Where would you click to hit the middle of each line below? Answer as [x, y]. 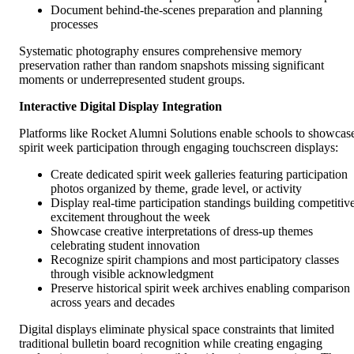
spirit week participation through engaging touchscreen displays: [179, 147]
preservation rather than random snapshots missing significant [171, 65]
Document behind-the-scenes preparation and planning [186, 9]
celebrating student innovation [125, 245]
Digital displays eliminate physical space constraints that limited [177, 329]
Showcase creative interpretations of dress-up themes [182, 231]
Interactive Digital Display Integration [121, 106]
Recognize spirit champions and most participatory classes [195, 259]
